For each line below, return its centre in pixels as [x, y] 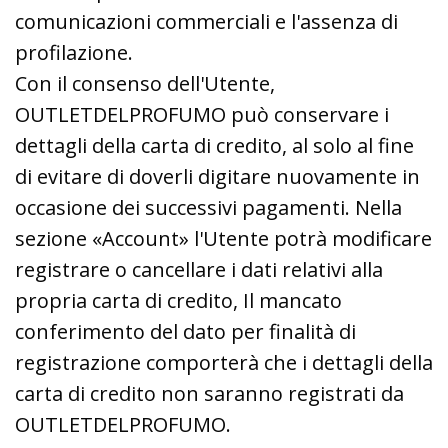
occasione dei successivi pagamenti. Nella [208, 207]
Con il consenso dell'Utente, [145, 83]
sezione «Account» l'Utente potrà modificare [223, 238]
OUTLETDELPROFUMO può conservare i [202, 114]
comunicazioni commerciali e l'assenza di [206, 21]
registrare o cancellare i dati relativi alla [199, 269]
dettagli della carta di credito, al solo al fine [214, 145]
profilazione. [74, 52]
